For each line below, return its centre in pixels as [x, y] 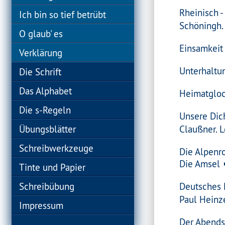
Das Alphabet [46, 91]
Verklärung [41, 53]
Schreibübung [47, 186]
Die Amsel [200, 164]
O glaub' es [41, 34]
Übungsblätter [48, 129]
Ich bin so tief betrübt [63, 15]
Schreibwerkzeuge [57, 148]
